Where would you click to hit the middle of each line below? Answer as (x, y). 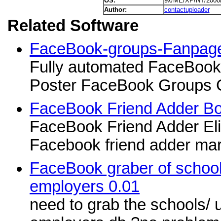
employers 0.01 (85, 186)
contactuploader (187, 10)
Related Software (73, 26)
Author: (115, 10)
